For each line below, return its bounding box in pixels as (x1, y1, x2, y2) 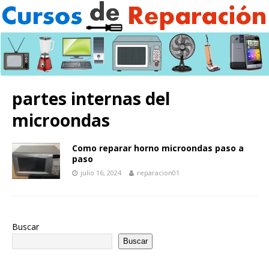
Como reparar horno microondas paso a (72, 142, 244, 154)
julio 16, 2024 (80, 168, 121, 177)
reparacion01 (137, 168, 180, 177)
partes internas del (12, 86, 170, 110)
